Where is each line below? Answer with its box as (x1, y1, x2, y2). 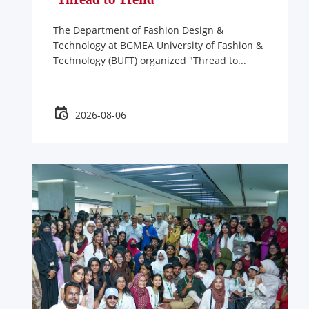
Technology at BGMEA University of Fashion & (52, 39, 263, 52)
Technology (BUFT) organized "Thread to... (52, 54, 246, 68)
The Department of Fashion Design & (52, 23, 223, 37)
